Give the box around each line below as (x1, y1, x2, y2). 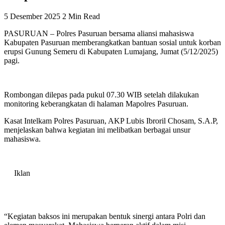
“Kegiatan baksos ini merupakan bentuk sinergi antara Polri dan (4, 211, 205, 220)
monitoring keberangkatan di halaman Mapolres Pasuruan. (4, 99, 188, 108)
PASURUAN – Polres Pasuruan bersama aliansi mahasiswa (4, 29, 194, 38)
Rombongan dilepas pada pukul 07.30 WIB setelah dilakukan (4, 90, 199, 99)
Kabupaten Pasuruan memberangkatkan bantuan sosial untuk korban (4, 38, 221, 47)
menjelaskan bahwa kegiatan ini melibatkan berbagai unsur (4, 125, 190, 134)
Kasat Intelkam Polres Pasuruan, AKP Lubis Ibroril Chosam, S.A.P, (4, 116, 218, 125)
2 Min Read (62, 12, 100, 21)
